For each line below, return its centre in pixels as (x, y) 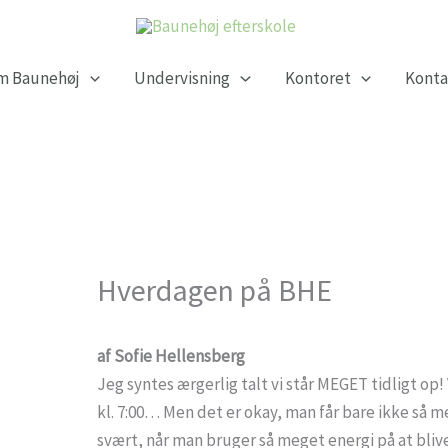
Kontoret (317, 78)
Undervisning (182, 78)
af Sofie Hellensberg (171, 356)
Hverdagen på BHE (215, 290)
